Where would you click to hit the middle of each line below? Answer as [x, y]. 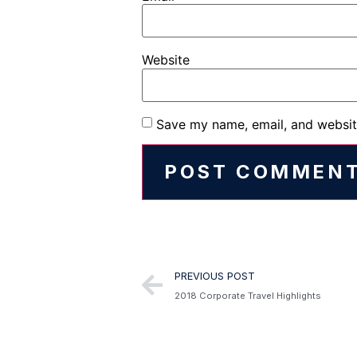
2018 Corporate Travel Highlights [248, 295]
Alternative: [176, 222]
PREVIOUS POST [215, 276]
